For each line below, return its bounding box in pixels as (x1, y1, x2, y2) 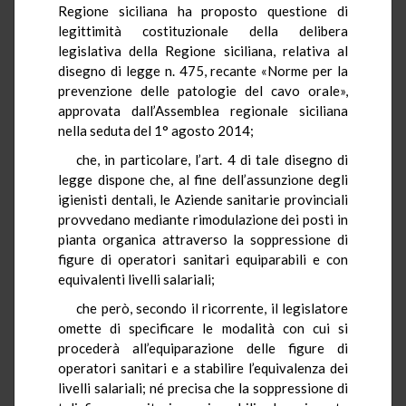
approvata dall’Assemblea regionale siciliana (58, 101, 348, 119)
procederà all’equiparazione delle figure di (58, 339, 348, 356)
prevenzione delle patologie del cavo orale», (58, 82, 348, 99)
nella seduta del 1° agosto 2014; (58, 121, 254, 139)
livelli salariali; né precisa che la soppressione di (58, 379, 348, 396)
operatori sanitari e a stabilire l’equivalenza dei (58, 359, 348, 376)
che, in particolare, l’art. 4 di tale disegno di (76, 150, 348, 168)
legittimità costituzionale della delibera (58, 22, 348, 39)
